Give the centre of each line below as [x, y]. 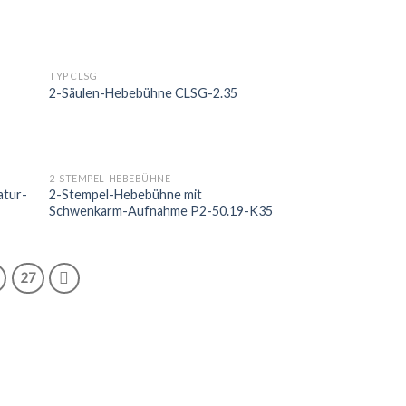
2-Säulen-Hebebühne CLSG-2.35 [144, 92]
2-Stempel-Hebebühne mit [126, 195]
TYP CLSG [73, 75]
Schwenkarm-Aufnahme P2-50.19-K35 [161, 211]
